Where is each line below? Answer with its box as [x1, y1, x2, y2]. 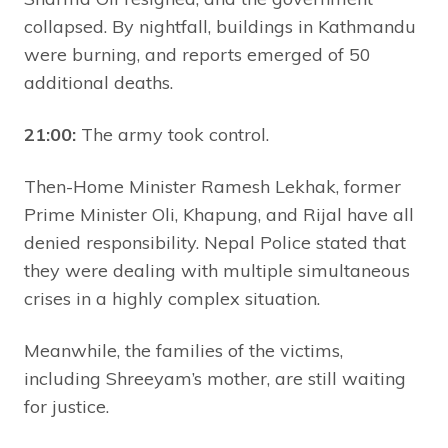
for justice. [24, 395, 109, 419]
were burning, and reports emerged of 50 [24, 43, 371, 67]
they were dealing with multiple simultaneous [24, 259, 410, 283]
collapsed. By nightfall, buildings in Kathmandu [24, 15, 416, 39]
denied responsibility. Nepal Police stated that [24, 231, 406, 255]
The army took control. [76, 123, 269, 147]
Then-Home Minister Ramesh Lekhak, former [24, 175, 401, 199]
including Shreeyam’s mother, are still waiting [24, 367, 406, 391]
